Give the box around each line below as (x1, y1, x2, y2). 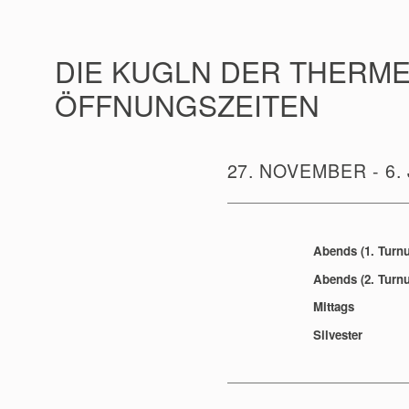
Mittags (313, 298, 354, 316)
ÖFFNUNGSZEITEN (54, 83, 320, 125)
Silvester (313, 325, 362, 343)
